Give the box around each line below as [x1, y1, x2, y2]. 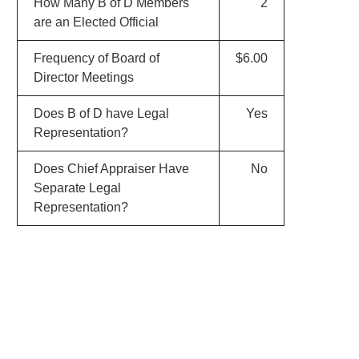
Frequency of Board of [33, 51, 159, 65]
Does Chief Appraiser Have [33, 162, 189, 175]
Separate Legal [33, 181, 121, 195]
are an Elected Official [33, 15, 159, 29]
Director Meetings [33, 71, 134, 84]
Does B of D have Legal [33, 107, 169, 120]
